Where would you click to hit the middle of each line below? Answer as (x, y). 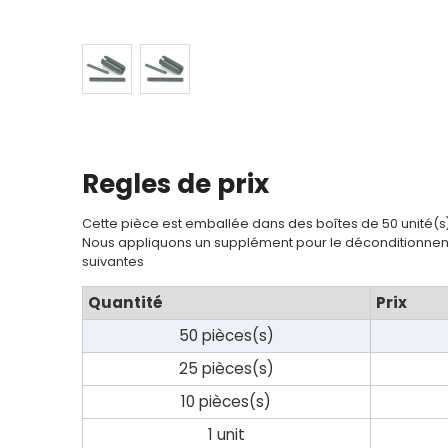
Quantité (125, 303)
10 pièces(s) (226, 402)
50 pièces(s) (226, 336)
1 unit (226, 435)
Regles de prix (175, 183)
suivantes (112, 262)
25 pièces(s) (226, 369)
